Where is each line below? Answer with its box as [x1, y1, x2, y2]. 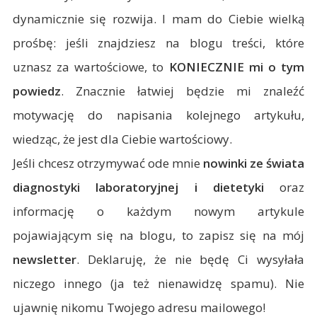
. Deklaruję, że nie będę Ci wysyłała [76, 251, 304, 267]
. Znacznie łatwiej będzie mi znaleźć [61, 83, 304, 99]
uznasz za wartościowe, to [13, 59, 169, 75]
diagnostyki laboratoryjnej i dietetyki [13, 179, 264, 195]
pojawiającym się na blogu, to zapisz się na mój [13, 227, 304, 243]
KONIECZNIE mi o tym [168, 59, 305, 75]
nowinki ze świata [203, 155, 304, 171]
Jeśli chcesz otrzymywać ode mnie [13, 155, 203, 171]
